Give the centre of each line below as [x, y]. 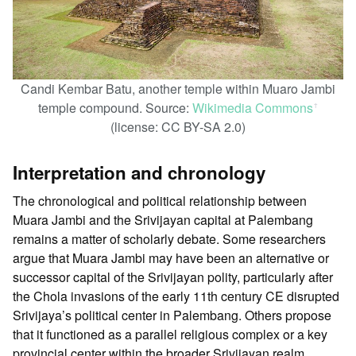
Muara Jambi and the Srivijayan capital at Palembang [163, 219]
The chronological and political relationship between [160, 200]
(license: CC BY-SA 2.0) [178, 126]
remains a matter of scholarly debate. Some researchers [169, 238]
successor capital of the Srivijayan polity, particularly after [173, 277]
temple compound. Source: [115, 107]
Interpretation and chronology [139, 172]
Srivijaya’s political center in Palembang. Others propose [172, 315]
